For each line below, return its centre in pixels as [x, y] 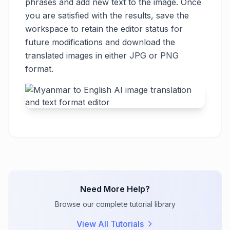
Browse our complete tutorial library [115, 204]
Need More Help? [115, 189]
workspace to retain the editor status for [104, 29]
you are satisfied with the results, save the [107, 16]
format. [39, 69]
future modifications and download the [100, 42]
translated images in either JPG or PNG [102, 56]
